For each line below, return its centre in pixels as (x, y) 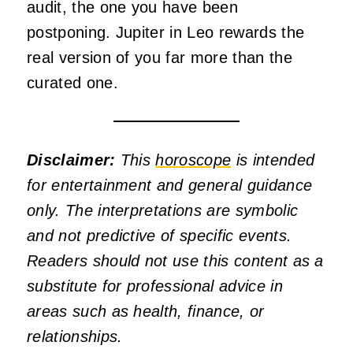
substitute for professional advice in (155, 286)
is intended (273, 160)
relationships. (75, 337)
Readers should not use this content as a (175, 261)
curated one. (72, 83)
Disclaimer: (71, 160)
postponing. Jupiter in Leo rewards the (166, 33)
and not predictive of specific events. (160, 236)
